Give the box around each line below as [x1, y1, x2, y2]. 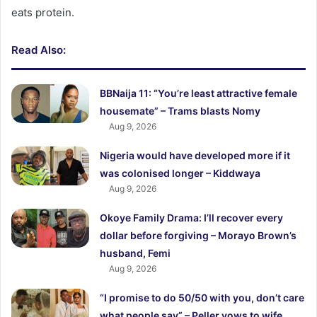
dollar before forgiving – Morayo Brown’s [100, 229, 297, 242]
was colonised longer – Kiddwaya [100, 167, 261, 180]
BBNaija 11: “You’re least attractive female [100, 87, 298, 100]
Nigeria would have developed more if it [100, 149, 291, 162]
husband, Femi [100, 247, 171, 260]
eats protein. [11, 6, 74, 20]
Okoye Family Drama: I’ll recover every [100, 212, 284, 224]
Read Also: [11, 43, 66, 57]
